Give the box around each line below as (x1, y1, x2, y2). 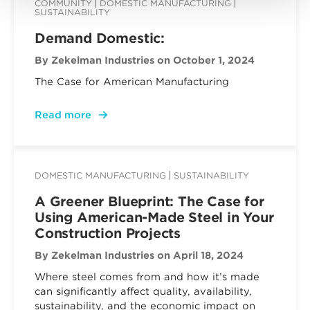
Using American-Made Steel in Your (35, 210, 274, 226)
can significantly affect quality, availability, (35, 286, 252, 297)
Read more (35, 109, 91, 120)
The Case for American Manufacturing (35, 76, 232, 87)
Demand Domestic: (35, 30, 165, 46)
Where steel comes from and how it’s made (35, 271, 259, 282)
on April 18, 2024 (157, 250, 244, 261)
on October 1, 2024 (157, 55, 255, 66)
